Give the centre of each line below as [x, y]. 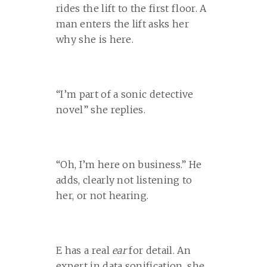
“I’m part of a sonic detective [125, 94]
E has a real [84, 250]
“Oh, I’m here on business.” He [129, 164]
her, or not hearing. [103, 195]
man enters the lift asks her [122, 24]
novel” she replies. [101, 110]
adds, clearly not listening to [124, 180]
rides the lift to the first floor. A [131, 8]
